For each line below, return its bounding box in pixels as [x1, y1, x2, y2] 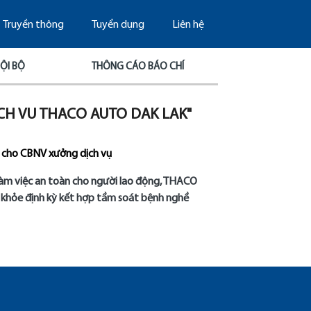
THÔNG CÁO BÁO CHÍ [92, 61, 185, 72]
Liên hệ [171, 19, 204, 31]
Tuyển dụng [91, 19, 144, 31]
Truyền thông [2, 19, 64, 31]
